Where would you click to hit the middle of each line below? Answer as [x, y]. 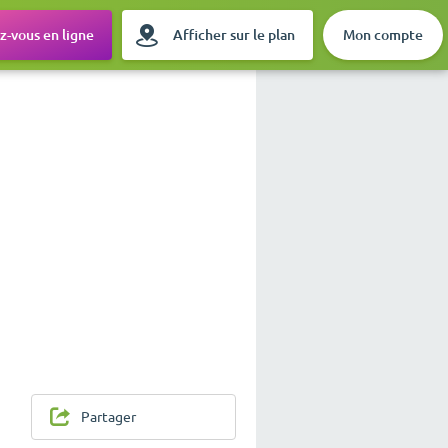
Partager [108, 417]
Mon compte [383, 35]
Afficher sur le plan [233, 35]
